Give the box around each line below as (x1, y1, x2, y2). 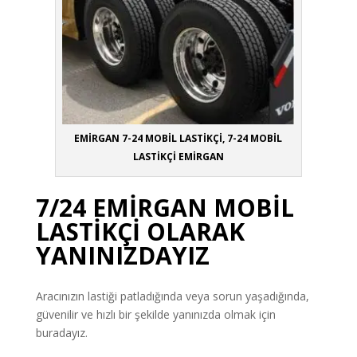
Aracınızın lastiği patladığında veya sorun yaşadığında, (35, 288, 309, 304)
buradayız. (35, 324, 88, 340)
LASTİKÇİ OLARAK (35, 214, 245, 248)
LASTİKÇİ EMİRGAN (132, 149, 224, 163)
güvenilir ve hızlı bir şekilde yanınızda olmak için (35, 306, 276, 322)
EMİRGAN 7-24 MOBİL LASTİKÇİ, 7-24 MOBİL (74, 131, 283, 145)
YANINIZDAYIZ (35, 238, 210, 272)
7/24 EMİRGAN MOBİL (35, 190, 294, 224)
